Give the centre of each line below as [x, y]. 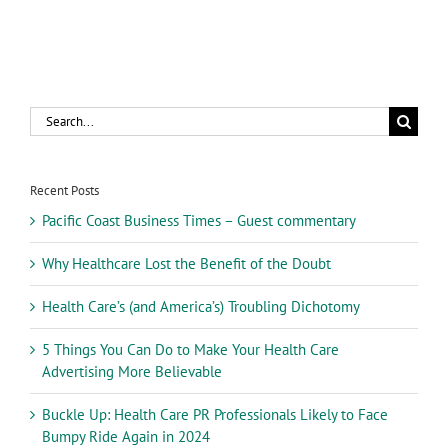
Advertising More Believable [132, 372]
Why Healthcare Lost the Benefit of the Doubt [186, 264]
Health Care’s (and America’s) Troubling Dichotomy [201, 307]
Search [50, 117]
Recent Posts [64, 191]
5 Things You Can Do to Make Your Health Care [190, 350]
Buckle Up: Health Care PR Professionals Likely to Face [215, 415]
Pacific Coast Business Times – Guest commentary [199, 221]
